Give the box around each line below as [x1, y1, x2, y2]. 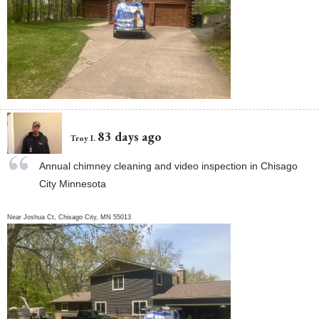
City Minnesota [38, 178, 106, 190]
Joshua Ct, [23, 214, 59, 221]
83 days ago [98, 127, 162, 145]
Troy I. [70, 132, 96, 143]
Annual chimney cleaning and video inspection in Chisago [38, 160, 298, 172]
